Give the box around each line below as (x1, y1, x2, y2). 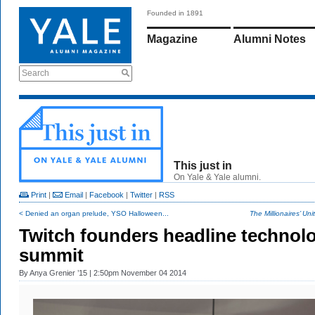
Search (22, 68, 49, 78)
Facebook (89, 191, 124, 199)
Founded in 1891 (147, 9, 203, 17)
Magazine (147, 33, 198, 45)
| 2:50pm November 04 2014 (87, 269, 186, 277)
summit (19, 245, 84, 266)
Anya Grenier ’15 (30, 269, 87, 277)
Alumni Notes (233, 33, 306, 45)
